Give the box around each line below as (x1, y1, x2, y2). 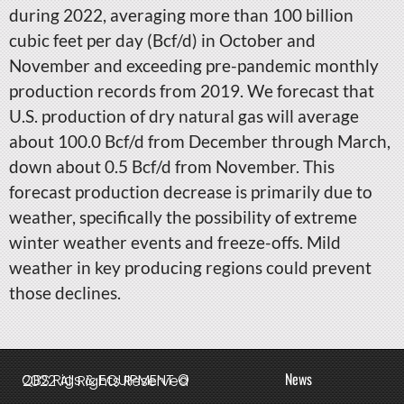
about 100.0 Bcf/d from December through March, (9, 131, 390, 151)
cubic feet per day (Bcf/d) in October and (9, 30, 316, 50)
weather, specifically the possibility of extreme (9, 207, 357, 227)
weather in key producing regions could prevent (9, 257, 372, 278)
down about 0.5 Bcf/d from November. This (9, 156, 335, 177)
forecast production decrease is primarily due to (9, 181, 372, 202)
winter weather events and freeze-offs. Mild (9, 232, 341, 252)
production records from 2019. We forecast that (9, 80, 374, 101)
